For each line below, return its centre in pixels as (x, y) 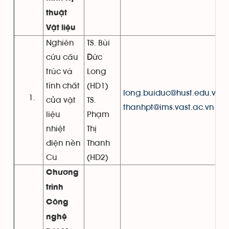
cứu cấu (62, 58)
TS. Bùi (98, 43)
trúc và (59, 72)
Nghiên (60, 43)
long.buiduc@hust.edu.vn (172, 93)
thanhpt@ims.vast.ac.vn (169, 108)
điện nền (63, 143)
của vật (61, 100)
